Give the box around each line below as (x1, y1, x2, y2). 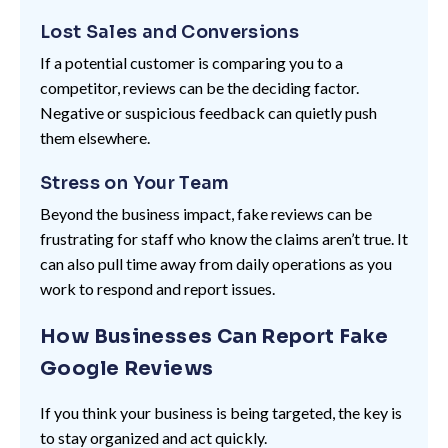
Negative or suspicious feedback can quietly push (40, 102, 377, 122)
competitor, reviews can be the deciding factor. (40, 77, 359, 97)
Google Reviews (40, 355, 214, 381)
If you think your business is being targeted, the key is (40, 402, 402, 422)
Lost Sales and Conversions (40, 20, 300, 43)
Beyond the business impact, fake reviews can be (40, 203, 372, 223)
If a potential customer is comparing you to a (40, 52, 343, 72)
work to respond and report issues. (40, 278, 275, 298)
